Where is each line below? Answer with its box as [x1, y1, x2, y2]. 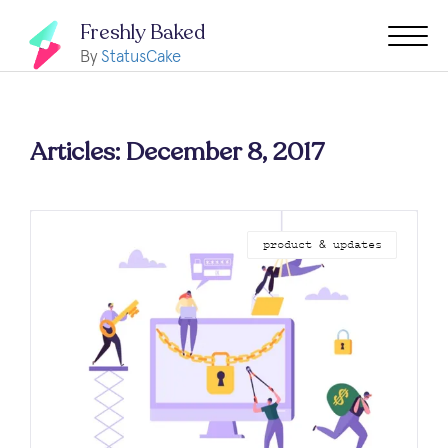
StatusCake [101, 48, 181, 66]
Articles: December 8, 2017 [30, 135, 324, 169]
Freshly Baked [80, 18, 205, 46]
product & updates [262, 237, 382, 253]
